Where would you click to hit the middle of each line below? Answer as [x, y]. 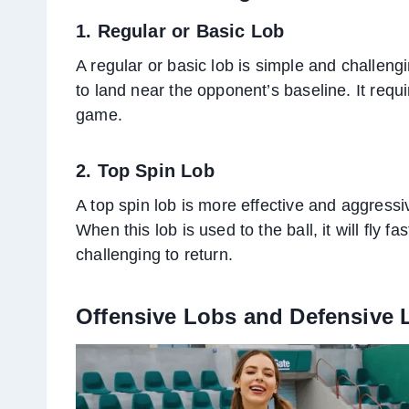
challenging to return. [154, 255]
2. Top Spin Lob [145, 171]
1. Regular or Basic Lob [180, 31]
